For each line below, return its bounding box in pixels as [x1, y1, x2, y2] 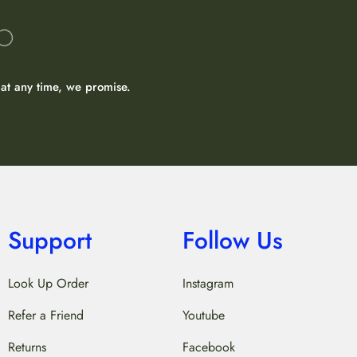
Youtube [182, 305, 225, 324]
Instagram [182, 273, 233, 292]
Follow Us [182, 222, 283, 257]
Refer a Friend [7, 305, 84, 324]
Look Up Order [7, 273, 88, 292]
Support [7, 222, 92, 257]
